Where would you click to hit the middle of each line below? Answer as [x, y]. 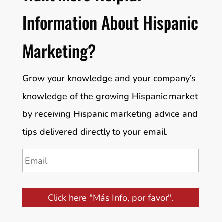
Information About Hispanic [110, 22]
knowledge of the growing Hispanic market [110, 96]
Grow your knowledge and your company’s [109, 79]
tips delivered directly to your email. [95, 132]
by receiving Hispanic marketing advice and [110, 114]
